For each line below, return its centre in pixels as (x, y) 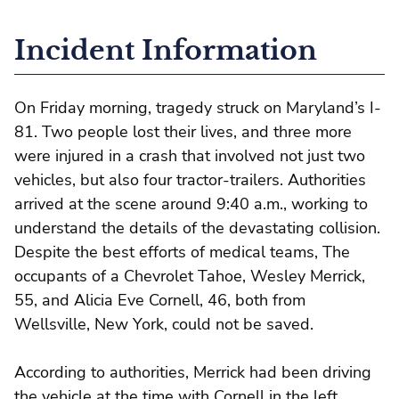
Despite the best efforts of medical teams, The (182, 252)
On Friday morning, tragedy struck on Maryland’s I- (198, 107)
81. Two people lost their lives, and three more (183, 131)
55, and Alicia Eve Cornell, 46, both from (160, 300)
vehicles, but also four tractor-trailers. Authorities (190, 179)
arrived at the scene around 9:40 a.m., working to (191, 204)
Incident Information (166, 50)
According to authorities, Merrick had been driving (193, 372)
